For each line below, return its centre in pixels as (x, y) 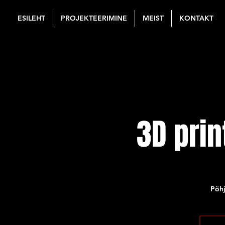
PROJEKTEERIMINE (94, 18)
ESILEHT (31, 18)
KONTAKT (196, 18)
